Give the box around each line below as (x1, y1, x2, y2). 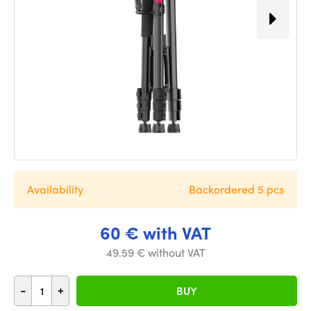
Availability (27, 181, 83, 197)
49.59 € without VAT (106, 244, 205, 260)
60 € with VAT (100, 220, 211, 245)
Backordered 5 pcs (189, 181, 284, 197)
